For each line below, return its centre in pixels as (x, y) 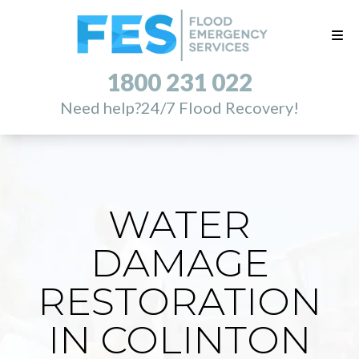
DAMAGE (179, 263)
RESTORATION (179, 301)
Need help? (101, 108)
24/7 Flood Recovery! (220, 108)
